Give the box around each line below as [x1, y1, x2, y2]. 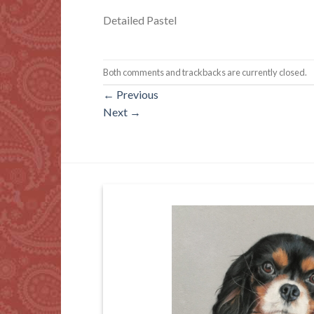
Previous [114, 88, 158, 102]
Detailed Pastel [103, 13, 177, 27]
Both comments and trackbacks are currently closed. [103, 66, 307, 78]
